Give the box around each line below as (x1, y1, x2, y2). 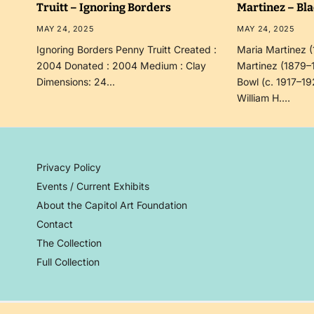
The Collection (36, 236, 102, 249)
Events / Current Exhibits (36, 179, 149, 192)
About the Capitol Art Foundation (36, 198, 187, 211)
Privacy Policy (36, 161, 101, 173)
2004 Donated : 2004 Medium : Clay (36, 59, 206, 71)
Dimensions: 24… (36, 75, 115, 88)
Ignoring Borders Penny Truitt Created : (36, 43, 217, 55)
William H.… (237, 91, 291, 104)
